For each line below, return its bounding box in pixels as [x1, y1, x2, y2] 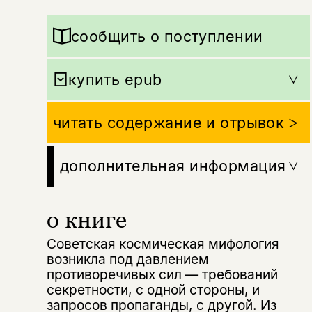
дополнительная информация [59, 156, 286, 175]
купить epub [68, 70, 162, 88]
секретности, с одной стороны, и [46, 281, 260, 299]
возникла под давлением [46, 251, 209, 268]
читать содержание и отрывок [52, 113, 285, 132]
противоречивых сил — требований [46, 266, 278, 283]
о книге [46, 206, 127, 233]
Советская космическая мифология [46, 235, 279, 253]
